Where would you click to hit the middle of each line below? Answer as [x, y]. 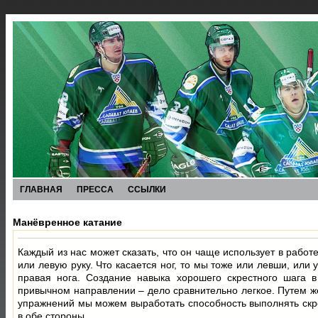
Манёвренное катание [67, 223]
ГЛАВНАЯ [41, 190]
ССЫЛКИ [147, 190]
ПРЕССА [95, 190]
